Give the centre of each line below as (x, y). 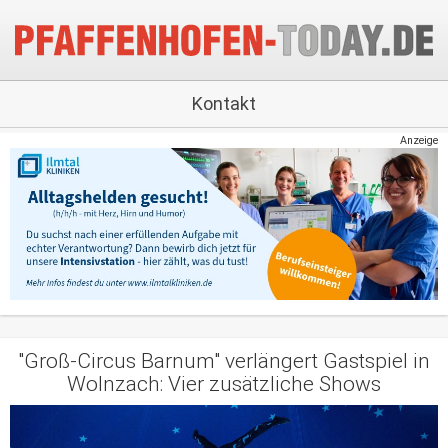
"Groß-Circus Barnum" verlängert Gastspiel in (224, 360)
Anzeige (419, 140)
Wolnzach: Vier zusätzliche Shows (224, 383)
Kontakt (224, 103)
